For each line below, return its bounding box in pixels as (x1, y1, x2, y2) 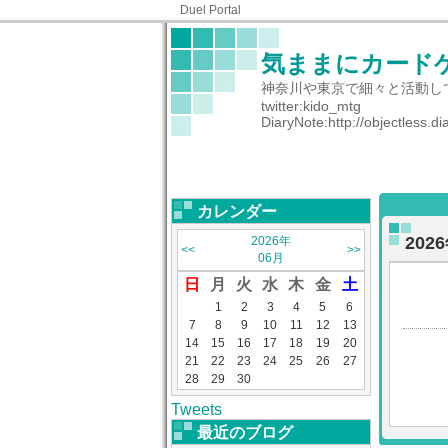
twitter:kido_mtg (261, 98, 361, 114)
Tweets (171, 401, 222, 418)
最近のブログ (197, 424, 293, 441)
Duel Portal (180, 3, 241, 17)
